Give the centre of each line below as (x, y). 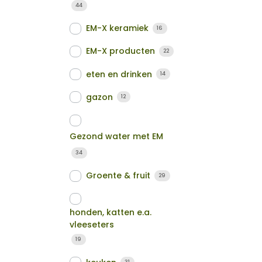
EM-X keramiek (118, 28)
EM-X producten (121, 51)
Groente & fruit (118, 176)
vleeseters (92, 224)
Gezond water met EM (117, 137)
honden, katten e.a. (111, 212)
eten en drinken (119, 74)
